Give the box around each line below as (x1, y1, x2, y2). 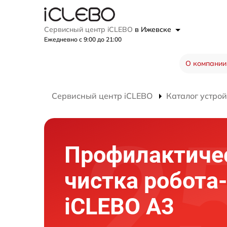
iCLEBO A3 (64, 193, 174, 220)
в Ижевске (135, 25, 173, 34)
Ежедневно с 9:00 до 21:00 (44, 35, 122, 44)
